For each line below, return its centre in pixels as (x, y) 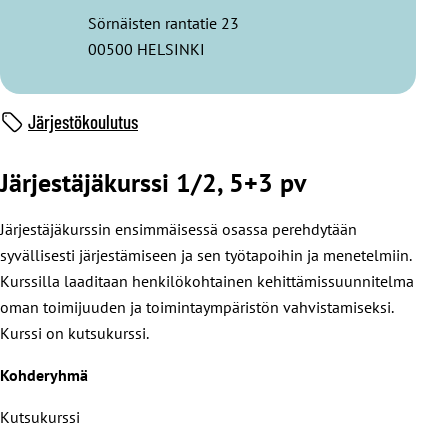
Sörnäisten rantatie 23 (163, 22)
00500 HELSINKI (146, 48)
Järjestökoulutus (83, 122)
